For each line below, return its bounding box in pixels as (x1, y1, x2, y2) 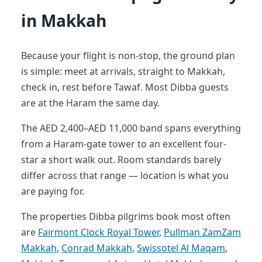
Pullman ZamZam (164, 225, 241, 239)
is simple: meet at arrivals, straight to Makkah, (21, 64, 225, 78)
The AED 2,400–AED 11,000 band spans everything (21, 121, 241, 135)
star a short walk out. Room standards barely (21, 153, 221, 166)
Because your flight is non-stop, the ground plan (21, 49, 235, 62)
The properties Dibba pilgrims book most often (21, 209, 230, 223)
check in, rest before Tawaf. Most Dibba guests (21, 80, 229, 94)
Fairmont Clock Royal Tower (38, 225, 159, 239)
